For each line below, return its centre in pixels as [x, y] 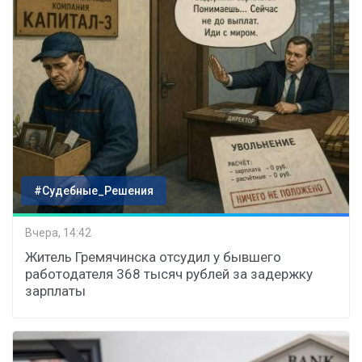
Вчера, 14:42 [58, 233]
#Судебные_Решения [94, 190]
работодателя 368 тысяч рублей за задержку [169, 274]
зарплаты [55, 290]
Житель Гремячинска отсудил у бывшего [153, 257]
